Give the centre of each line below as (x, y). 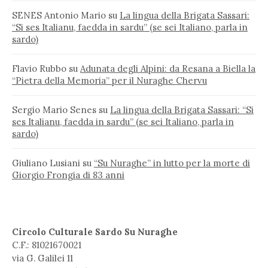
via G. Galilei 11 (42, 258)
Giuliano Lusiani (46, 163)
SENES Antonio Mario (59, 16)
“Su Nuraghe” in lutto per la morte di (172, 163)
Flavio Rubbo (39, 69)
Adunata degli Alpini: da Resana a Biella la (168, 69)
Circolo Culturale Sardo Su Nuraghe (95, 232)
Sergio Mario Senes (54, 110)
